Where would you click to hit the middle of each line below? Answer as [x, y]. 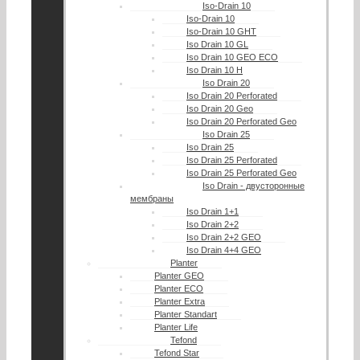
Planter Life [176, 327]
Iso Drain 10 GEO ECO [232, 57]
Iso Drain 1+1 [213, 212]
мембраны [152, 199]
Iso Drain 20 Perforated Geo [241, 122]
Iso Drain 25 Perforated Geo [241, 173]
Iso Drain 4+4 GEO [224, 250]
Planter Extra [180, 302]
